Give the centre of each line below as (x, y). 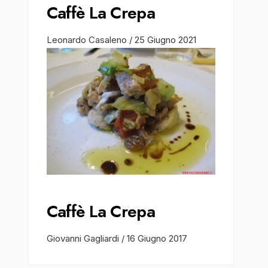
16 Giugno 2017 (157, 238)
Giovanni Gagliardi (84, 238)
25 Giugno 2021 (165, 40)
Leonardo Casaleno (88, 40)
